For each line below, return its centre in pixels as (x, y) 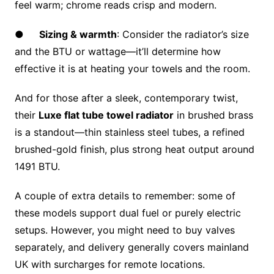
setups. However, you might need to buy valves (124, 230)
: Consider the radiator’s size (183, 34)
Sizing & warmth (78, 34)
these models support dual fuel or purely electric (128, 213)
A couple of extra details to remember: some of (125, 195)
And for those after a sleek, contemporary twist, (126, 98)
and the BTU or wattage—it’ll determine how (117, 51)
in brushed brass (213, 115)
